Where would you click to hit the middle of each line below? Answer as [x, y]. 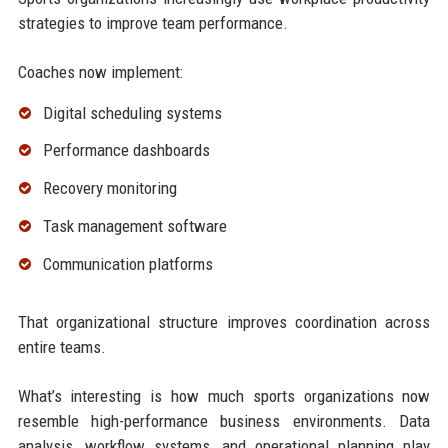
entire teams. [61, 346]
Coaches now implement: [100, 71]
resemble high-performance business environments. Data [224, 420]
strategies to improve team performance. [152, 22]
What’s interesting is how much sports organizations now [224, 395]
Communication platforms [127, 263]
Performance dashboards [126, 150]
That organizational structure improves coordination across [224, 321]
